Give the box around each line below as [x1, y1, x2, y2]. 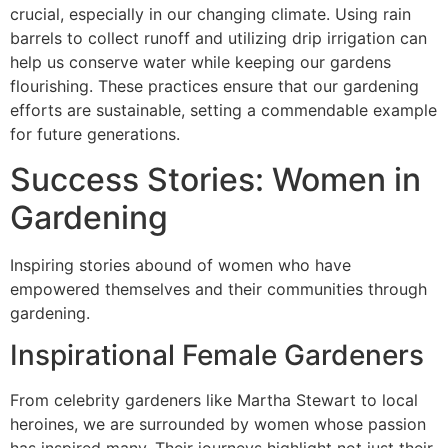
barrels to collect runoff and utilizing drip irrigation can [10, 28, 427, 49]
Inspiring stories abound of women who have [10, 254, 351, 275]
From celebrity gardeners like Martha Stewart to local [10, 390, 418, 411]
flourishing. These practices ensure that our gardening [10, 76, 419, 97]
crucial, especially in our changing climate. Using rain [10, 4, 411, 25]
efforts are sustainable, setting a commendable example [10, 100, 437, 121]
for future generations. [10, 124, 180, 145]
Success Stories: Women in [10, 159, 421, 199]
